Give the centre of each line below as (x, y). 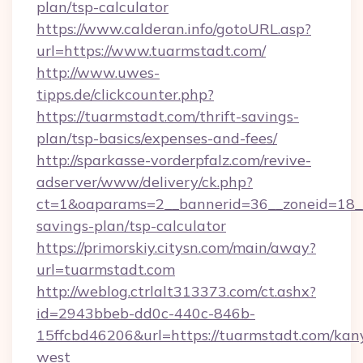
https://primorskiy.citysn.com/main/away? (176, 248)
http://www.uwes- (98, 73)
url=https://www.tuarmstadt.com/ (151, 51)
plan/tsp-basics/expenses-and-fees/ (157, 138)
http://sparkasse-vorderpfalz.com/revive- (174, 160)
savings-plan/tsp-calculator (131, 226)
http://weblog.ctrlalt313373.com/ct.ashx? (176, 291)
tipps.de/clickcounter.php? (125, 94)
